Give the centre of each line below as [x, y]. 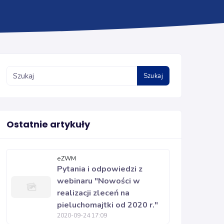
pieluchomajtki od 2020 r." [107, 205]
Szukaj [153, 76]
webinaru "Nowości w [98, 181]
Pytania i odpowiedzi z [100, 169]
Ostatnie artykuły [48, 124]
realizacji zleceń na [93, 193]
